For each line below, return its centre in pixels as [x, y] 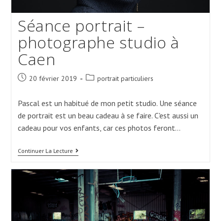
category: [99, 88]
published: [32, 88]
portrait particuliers [125, 78]
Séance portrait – [81, 25]
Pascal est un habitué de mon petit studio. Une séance [107, 103]
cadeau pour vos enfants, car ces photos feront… [99, 128]
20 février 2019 [53, 78]
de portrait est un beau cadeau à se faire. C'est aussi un [108, 115]
